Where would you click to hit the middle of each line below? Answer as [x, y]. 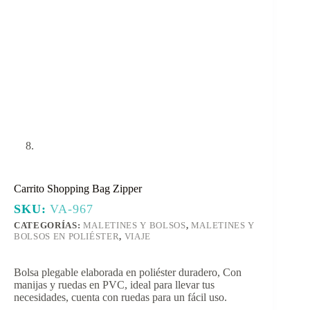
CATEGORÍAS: [48, 225]
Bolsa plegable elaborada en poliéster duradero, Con [128, 272]
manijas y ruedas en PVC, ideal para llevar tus [114, 284]
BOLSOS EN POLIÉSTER [67, 236]
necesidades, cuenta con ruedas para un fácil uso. [120, 297]
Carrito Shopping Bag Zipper [78, 188]
